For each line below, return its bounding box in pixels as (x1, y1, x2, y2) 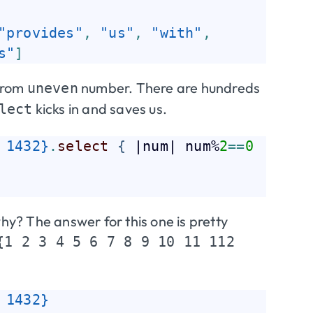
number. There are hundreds (78, 78, 261, 96)
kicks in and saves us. (32, 99, 168, 117)
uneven (27, 79, 78, 96)
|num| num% (125, 137, 220, 154)
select (57, 137, 109, 154)
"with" (151, 24, 203, 41)
